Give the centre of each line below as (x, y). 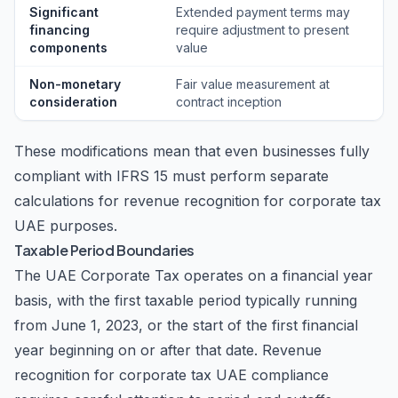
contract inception (229, 102)
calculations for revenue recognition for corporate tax (198, 201)
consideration (73, 102)
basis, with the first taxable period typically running (186, 300)
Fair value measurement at (253, 84)
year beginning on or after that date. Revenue (168, 350)
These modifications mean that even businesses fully (192, 151)
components (68, 48)
